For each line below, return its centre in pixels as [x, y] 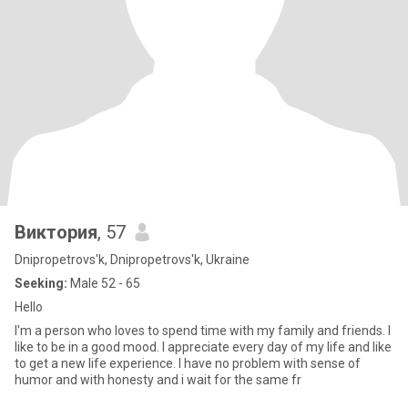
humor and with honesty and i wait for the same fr [158, 380]
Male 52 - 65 [104, 283]
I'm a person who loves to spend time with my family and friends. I [203, 331]
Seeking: [41, 283]
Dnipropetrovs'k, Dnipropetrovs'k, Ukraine [132, 260]
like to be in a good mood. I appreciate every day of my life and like [203, 347]
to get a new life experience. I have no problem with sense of [188, 363]
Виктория [56, 232]
